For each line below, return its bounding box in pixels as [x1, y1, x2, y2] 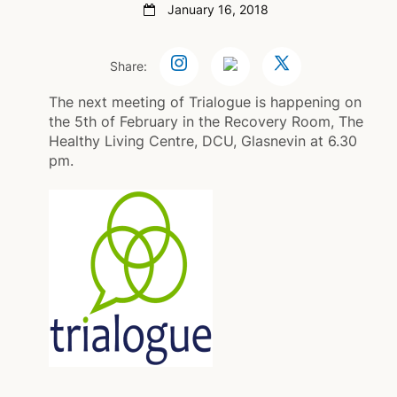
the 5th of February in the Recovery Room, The [48, 113, 363, 130]
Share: [110, 58, 147, 74]
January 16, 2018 [167, 2, 269, 17]
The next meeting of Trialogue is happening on [48, 93, 362, 111]
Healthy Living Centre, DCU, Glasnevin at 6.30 [48, 132, 357, 150]
